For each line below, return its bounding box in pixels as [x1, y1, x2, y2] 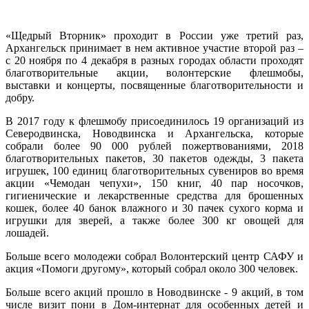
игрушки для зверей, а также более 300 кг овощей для [6, 214, 303, 226]
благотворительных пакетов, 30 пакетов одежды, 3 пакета [6, 152, 303, 164]
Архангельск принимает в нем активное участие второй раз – [6, 41, 303, 54]
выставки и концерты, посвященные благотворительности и [6, 79, 303, 91]
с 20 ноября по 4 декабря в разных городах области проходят [6, 54, 303, 66]
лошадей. [6, 226, 49, 239]
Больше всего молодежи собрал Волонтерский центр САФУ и [6, 250, 303, 262]
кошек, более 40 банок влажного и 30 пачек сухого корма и [6, 201, 303, 214]
